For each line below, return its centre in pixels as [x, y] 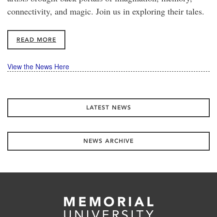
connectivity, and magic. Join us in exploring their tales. [107, 11]
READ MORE [36, 40]
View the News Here [38, 67]
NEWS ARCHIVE [108, 141]
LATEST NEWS [108, 108]
